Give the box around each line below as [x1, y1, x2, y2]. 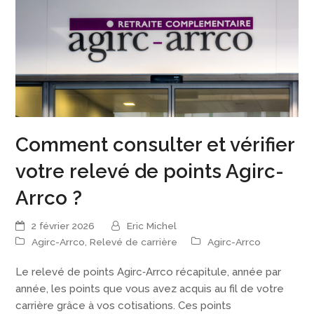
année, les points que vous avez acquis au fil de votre [15, 282, 285, 295]
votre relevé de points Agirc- [15, 159, 285, 182]
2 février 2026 [32, 220, 95, 232]
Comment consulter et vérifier [15, 132, 295, 156]
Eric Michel [127, 220, 177, 232]
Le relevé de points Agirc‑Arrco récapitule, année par [15, 265, 282, 278]
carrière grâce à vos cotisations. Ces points [15, 299, 232, 312]
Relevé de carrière [90, 235, 178, 247]
